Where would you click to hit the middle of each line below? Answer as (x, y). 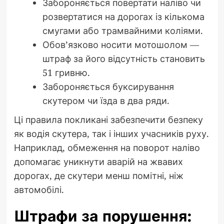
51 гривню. (66, 73)
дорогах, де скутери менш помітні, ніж (98, 176)
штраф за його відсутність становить (123, 59)
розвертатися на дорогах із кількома (123, 17)
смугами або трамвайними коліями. (122, 31)
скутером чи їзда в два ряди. (106, 101)
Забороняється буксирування (108, 87)
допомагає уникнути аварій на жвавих (98, 162)
